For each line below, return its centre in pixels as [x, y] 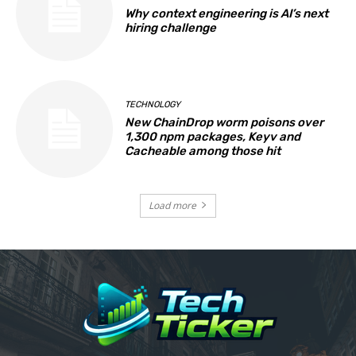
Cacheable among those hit [203, 151]
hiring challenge [171, 27]
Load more [172, 205]
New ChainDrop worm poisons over [224, 122]
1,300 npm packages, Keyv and [213, 136]
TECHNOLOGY [153, 104]
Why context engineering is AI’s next [227, 13]
